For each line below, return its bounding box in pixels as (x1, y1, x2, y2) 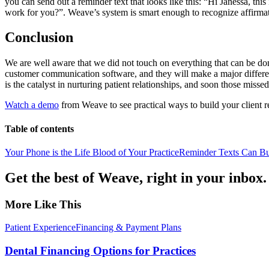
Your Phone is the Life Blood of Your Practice (5, 147, 179, 157)
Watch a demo (5, 100, 59, 110)
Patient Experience (5, 222, 76, 233)
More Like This (5, 198, 81, 211)
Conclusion (5, 29, 73, 46)
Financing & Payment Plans (76, 222, 181, 233)
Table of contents (5, 123, 74, 134)
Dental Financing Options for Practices (5, 244, 196, 258)
